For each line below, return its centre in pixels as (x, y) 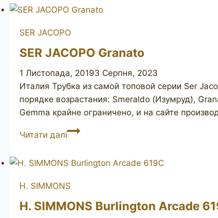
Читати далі (43, 135)
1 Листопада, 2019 (57, 73)
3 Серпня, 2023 (126, 73)
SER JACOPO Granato (82, 53)
